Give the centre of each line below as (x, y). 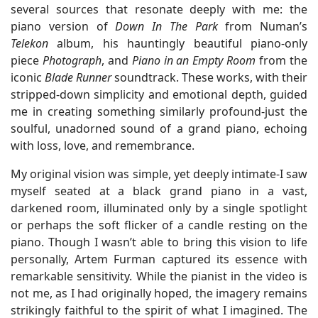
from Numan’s (262, 27)
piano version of (63, 27)
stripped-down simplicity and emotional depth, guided (159, 95)
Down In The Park (166, 27)
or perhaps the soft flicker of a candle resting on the (159, 225)
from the (282, 61)
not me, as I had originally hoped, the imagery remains (159, 294)
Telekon (29, 44)
